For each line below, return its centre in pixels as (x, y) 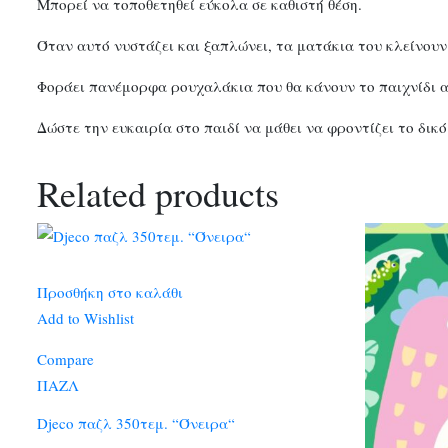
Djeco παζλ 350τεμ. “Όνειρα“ (136, 422)
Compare (65, 359)
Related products (158, 192)
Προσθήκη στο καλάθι (110, 292)
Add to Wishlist (85, 318)
